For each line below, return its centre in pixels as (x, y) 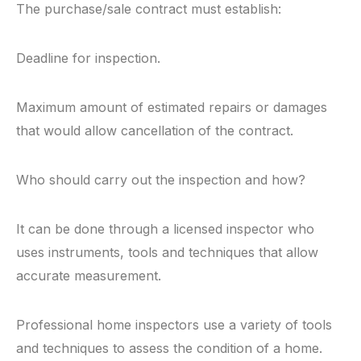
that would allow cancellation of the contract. (155, 131)
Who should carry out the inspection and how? (161, 180)
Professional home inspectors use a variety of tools (174, 325)
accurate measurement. (89, 276)
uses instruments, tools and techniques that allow (167, 252)
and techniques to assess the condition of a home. (169, 348)
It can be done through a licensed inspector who (165, 229)
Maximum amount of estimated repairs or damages (172, 107)
